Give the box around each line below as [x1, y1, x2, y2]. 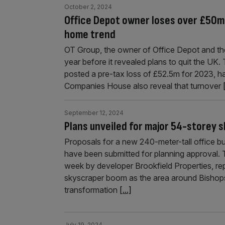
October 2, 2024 [64, 3, 112, 11]
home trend [64, 27, 116, 42]
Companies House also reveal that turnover [64, 81, 223, 91]
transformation [64, 185, 120, 195]
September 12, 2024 [64, 109, 124, 117]
